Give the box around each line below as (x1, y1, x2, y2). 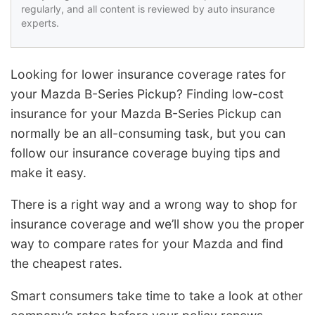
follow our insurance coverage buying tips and (11, 145, 281, 160)
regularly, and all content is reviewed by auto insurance (21, 2, 275, 15)
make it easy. (11, 165, 86, 180)
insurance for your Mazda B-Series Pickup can (11, 105, 281, 121)
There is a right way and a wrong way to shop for (11, 197, 297, 212)
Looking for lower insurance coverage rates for (11, 66, 286, 82)
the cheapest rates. (11, 256, 122, 271)
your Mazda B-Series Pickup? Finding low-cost (11, 86, 283, 101)
